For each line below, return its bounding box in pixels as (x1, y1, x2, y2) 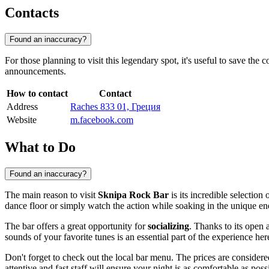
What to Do (5, 139, 76, 155)
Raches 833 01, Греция (70, 101, 160, 112)
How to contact (7, 88, 68, 99)
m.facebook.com (70, 115, 133, 125)
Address (7, 101, 38, 112)
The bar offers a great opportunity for (5, 220, 148, 231)
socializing (148, 220, 189, 231)
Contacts (5, 5, 59, 21)
